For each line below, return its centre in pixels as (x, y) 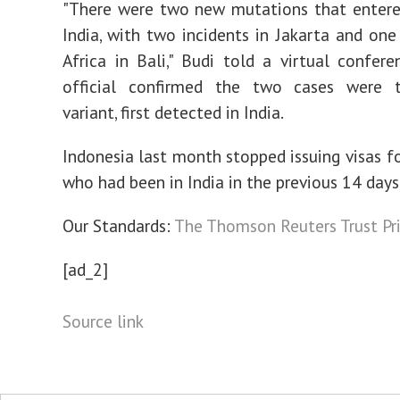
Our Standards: (118, 225)
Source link (103, 321)
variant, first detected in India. (173, 112)
